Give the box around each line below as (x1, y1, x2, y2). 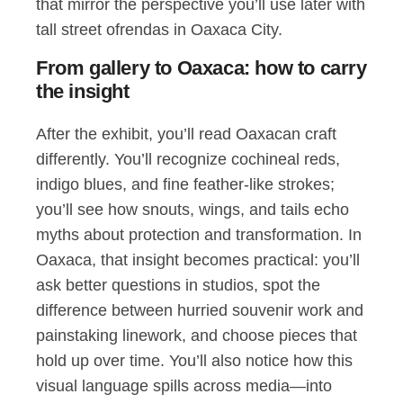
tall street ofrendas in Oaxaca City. (36, 21, 282, 39)
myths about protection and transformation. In (36, 226, 362, 244)
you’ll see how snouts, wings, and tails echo (36, 201, 349, 219)
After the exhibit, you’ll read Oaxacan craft (36, 125, 336, 143)
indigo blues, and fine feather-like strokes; (36, 175, 335, 193)
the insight (36, 80, 130, 103)
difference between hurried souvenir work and (36, 301, 363, 319)
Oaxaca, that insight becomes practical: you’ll (36, 251, 360, 269)
